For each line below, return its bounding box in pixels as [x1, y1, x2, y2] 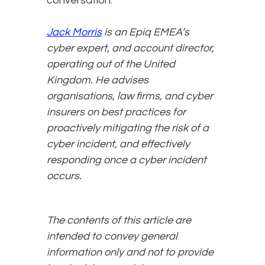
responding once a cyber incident [47, 154, 206, 166]
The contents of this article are [47, 215, 191, 227]
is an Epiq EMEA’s [102, 27, 189, 38]
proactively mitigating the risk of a [47, 122, 209, 134]
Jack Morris [47, 27, 102, 38]
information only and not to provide [47, 247, 214, 258]
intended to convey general [47, 231, 177, 243]
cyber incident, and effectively [47, 138, 190, 150]
